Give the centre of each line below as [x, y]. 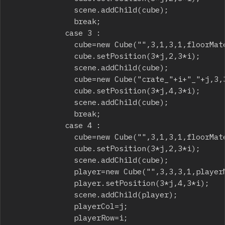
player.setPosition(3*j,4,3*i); [42, 183]
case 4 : [38, 125]
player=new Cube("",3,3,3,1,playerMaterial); [42, 171]
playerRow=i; [42, 217]
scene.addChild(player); [42, 194]
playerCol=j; [42, 206]
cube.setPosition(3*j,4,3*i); [42, 90]
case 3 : [38, 32]
